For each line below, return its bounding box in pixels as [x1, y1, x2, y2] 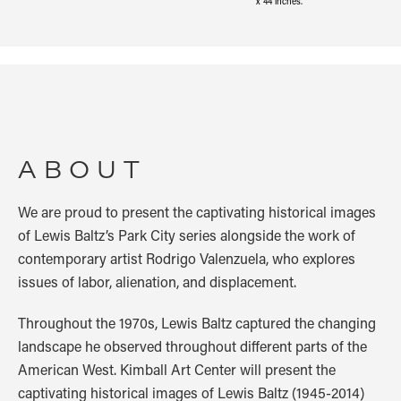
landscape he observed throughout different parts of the [18, 336, 367, 355]
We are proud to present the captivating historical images [18, 201, 376, 221]
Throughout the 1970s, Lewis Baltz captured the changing [18, 312, 376, 332]
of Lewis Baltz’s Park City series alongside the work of [18, 225, 355, 244]
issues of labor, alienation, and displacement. [18, 271, 296, 291]
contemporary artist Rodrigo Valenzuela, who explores [18, 248, 355, 268]
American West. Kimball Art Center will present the [18, 359, 336, 379]
